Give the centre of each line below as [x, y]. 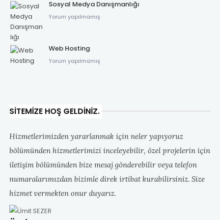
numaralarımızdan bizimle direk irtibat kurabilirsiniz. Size [107, 179]
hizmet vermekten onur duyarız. [62, 193]
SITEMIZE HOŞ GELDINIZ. [54, 111]
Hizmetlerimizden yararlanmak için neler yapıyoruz [96, 136]
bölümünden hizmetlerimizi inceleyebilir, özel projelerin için [110, 150]
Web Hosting [69, 48]
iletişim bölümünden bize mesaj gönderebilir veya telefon [103, 165]
